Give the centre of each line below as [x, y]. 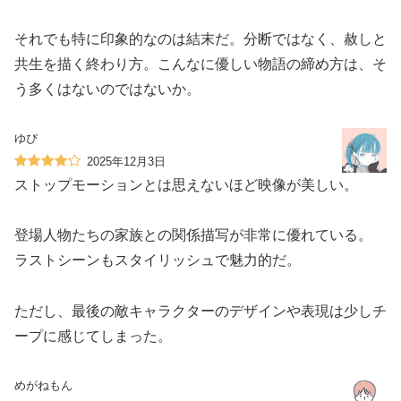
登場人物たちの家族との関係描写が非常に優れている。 [193, 235]
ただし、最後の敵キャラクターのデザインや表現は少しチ [200, 311]
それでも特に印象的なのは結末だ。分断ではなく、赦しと [200, 38]
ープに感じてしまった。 [93, 337]
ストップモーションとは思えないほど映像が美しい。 [186, 184]
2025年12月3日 [126, 161]
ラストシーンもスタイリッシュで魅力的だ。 [158, 260]
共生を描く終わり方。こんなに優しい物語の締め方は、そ [200, 64]
